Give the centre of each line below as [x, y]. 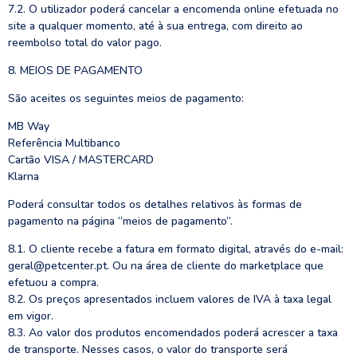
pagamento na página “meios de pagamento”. [120, 221]
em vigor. [31, 316]
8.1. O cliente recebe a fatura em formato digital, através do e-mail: [176, 249]
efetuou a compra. [53, 282]
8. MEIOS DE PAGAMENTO [75, 71]
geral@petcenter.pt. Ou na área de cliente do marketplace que [166, 266]
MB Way [29, 126]
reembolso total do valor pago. [85, 43]
